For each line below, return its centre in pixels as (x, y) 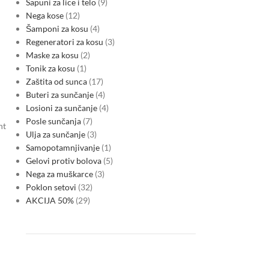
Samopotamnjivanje (62, 147)
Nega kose (44, 15)
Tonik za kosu (50, 68)
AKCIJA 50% (50, 200)
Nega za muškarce (59, 174)
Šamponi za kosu (57, 29)
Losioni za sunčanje (61, 108)
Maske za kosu (52, 55)
